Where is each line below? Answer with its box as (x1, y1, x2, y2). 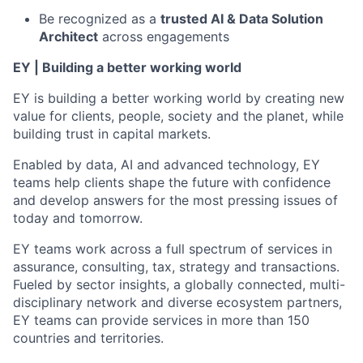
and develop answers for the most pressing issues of (13, 192, 338, 208)
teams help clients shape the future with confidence (13, 174, 331, 190)
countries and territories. (13, 330, 164, 346)
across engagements (98, 28, 229, 45)
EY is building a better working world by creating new (13, 90, 344, 106)
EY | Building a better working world (13, 59, 241, 75)
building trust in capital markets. (13, 126, 211, 142)
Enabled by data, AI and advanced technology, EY (13, 156, 320, 173)
